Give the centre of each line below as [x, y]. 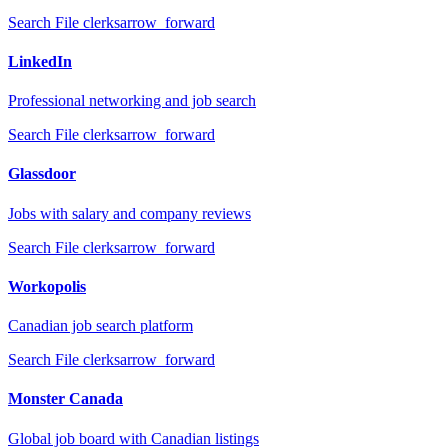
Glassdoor [42, 174]
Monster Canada [65, 399]
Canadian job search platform [100, 326]
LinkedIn [40, 61]
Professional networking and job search [132, 101]
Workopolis [47, 286]
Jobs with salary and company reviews [129, 213]
